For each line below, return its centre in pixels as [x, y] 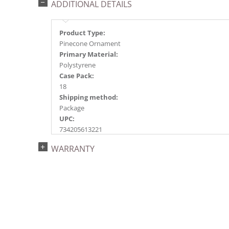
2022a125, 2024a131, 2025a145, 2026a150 [121, 151]
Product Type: [82, 33]
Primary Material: [89, 54]
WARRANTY [73, 149]
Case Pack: [77, 76]
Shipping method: [89, 97]
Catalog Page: [82, 140]
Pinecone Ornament [90, 44]
